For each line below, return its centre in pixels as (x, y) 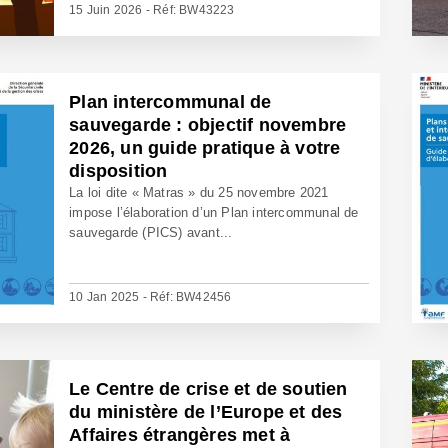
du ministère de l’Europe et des (206, 412)
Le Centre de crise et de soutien (208, 389)
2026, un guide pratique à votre (205, 148)
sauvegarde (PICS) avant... (151, 232)
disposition (118, 171)
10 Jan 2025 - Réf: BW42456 (150, 297)
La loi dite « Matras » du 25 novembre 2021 (199, 192)
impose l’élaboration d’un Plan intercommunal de (214, 212)
